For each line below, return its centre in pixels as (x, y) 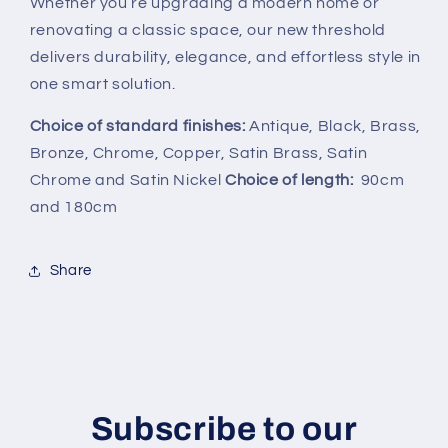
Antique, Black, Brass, (333, 126)
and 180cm (73, 207)
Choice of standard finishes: (137, 126)
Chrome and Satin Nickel (127, 180)
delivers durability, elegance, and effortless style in (225, 56)
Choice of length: (289, 180)
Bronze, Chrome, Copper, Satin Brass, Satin (198, 153)
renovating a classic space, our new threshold (208, 29)
